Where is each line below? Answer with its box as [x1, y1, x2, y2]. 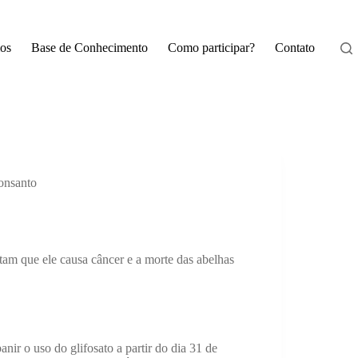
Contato [274, 41, 315, 54]
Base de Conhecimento [30, 41, 148, 54]
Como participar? [167, 41, 255, 54]
